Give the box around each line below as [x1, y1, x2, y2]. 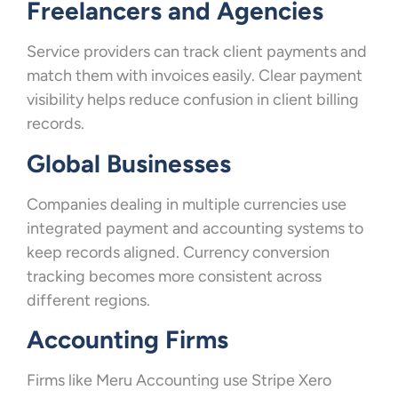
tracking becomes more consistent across [27, 266, 322, 286]
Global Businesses [27, 147, 231, 179]
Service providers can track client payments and [27, 42, 367, 62]
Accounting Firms [27, 323, 228, 354]
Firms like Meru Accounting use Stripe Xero [27, 370, 331, 390]
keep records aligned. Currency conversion [27, 242, 330, 262]
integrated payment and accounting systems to [27, 218, 363, 238]
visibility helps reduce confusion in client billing [27, 90, 359, 110]
